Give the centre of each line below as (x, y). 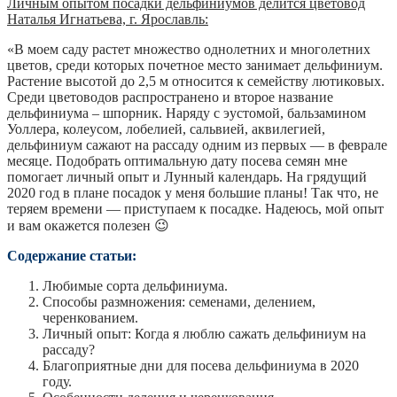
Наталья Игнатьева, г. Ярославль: (108, 19)
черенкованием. (90, 317)
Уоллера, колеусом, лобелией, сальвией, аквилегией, (166, 128)
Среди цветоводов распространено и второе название (170, 97)
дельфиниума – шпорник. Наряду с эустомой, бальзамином (187, 113)
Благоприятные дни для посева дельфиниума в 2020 (201, 365)
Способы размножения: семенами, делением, (179, 301)
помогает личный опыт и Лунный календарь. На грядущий (187, 176)
